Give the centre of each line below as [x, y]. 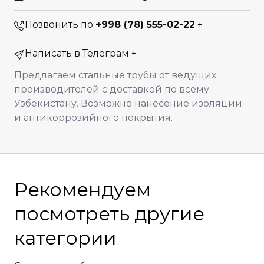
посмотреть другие [109, 214]
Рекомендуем [82, 189]
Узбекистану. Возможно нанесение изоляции [128, 103]
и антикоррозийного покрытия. [93, 118]
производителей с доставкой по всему [112, 89]
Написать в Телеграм [78, 53]
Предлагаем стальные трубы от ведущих [115, 75]
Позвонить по [60, 24]
